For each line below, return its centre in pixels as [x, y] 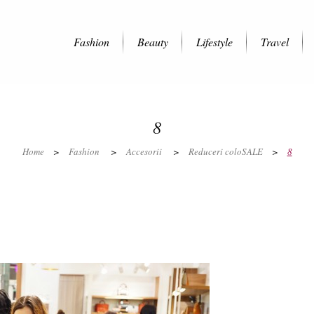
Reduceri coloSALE [225, 151]
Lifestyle [214, 42]
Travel [275, 42]
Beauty [153, 42]
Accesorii [144, 151]
